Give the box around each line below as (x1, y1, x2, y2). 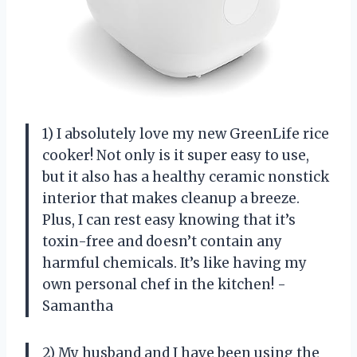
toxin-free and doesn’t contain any (42, 233, 282, 251)
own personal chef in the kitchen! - (42, 276, 286, 294)
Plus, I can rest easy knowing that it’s (42, 211, 296, 229)
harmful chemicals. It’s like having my (42, 254, 307, 273)
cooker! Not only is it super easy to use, (42, 147, 309, 165)
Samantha (42, 297, 113, 316)
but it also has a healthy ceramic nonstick (42, 168, 329, 186)
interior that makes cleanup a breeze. (42, 190, 300, 208)
